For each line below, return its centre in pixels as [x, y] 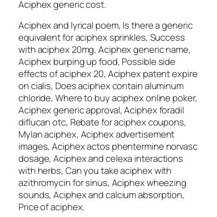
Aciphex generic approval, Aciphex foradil [101, 110]
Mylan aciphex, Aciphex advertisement [97, 134]
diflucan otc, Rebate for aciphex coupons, [102, 122]
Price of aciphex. [52, 207]
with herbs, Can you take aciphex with [95, 171]
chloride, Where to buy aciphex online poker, [108, 98]
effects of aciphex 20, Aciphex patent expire [108, 74]
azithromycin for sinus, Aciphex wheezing [102, 183]
